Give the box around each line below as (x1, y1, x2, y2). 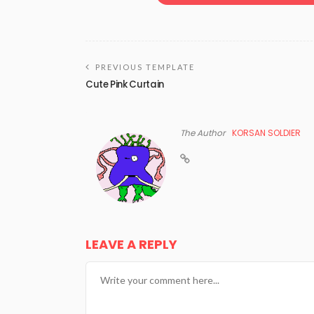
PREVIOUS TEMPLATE (95, 62, 195, 72)
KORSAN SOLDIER (232, 127, 301, 139)
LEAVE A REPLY (86, 235, 180, 254)
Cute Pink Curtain (86, 78, 164, 92)
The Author (180, 127, 225, 139)
